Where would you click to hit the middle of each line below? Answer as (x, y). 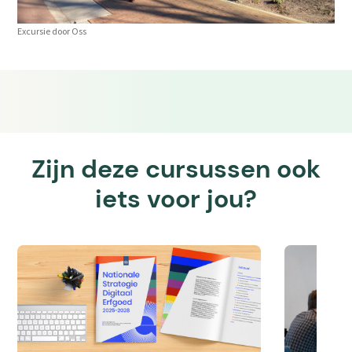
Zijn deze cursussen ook (176, 169)
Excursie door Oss (52, 31)
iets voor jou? (176, 199)
